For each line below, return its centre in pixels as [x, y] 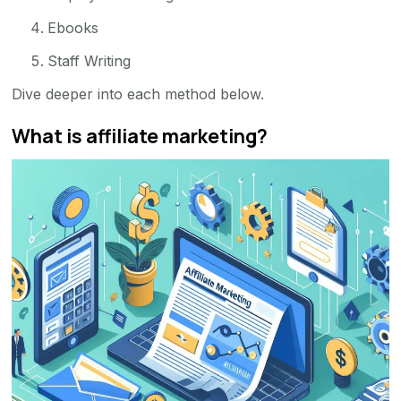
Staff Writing [90, 60]
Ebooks [73, 27]
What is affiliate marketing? [140, 135]
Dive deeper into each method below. [138, 94]
